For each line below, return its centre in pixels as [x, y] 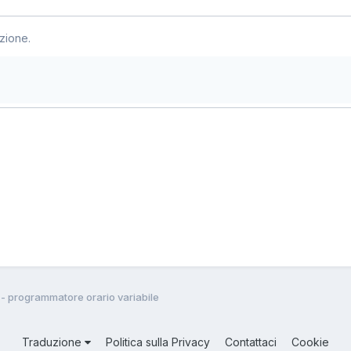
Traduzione [53, 342]
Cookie [310, 342]
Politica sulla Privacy [158, 342]
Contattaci [251, 342]
